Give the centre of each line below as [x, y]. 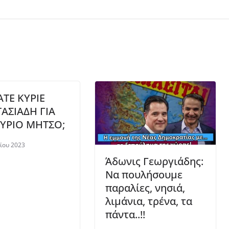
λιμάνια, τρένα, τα [149, 201]
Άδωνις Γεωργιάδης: [154, 161]
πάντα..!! [125, 214]
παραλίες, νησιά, [145, 188]
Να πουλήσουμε [144, 174]
